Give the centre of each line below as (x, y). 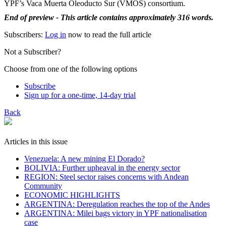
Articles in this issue (36, 141)
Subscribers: (24, 34)
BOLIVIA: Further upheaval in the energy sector (102, 167)
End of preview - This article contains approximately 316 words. (109, 17)
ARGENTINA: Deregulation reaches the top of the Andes (117, 204)
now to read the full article (109, 34)
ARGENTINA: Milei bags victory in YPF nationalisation (116, 213)
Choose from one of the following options (71, 69)
